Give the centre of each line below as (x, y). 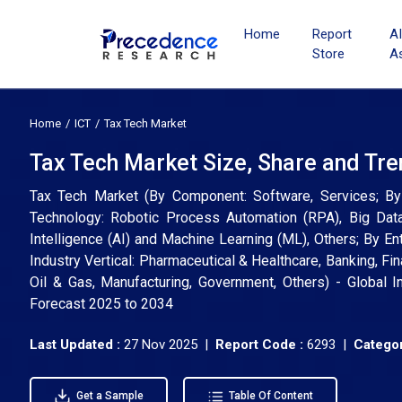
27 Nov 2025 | (170, 345)
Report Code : (259, 345)
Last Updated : (77, 345)
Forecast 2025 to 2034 (101, 304)
